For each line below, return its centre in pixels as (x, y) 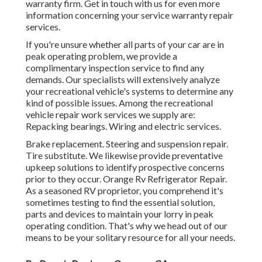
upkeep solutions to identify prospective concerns (125, 167)
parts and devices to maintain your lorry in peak (120, 214)
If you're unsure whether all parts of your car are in (125, 44)
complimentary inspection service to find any (115, 68)
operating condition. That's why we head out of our (127, 226)
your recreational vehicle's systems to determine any (130, 91)
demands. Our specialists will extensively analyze (123, 80)
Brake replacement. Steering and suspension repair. (127, 144)
